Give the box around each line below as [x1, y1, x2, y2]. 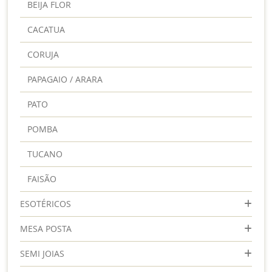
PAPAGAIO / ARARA [27, 73, 103, 85]
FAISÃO [27, 172, 57, 185]
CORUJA [27, 48, 59, 60]
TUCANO [27, 148, 63, 160]
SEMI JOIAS [20, 247, 65, 259]
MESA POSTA [20, 222, 72, 234]
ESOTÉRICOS [20, 197, 72, 209]
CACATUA [27, 23, 66, 35]
